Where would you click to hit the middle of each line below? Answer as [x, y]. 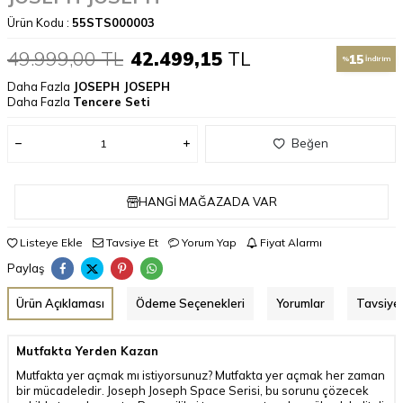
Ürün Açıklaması [60, 303]
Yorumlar [300, 303]
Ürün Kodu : [40, 22]
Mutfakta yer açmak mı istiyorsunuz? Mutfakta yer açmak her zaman [201, 375]
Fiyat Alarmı [290, 242]
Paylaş [26, 268]
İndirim [377, 58]
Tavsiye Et [131, 242]
